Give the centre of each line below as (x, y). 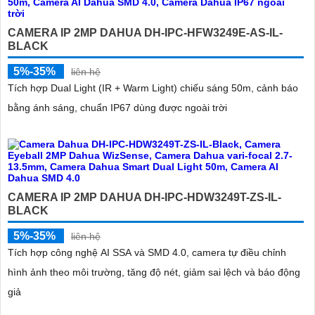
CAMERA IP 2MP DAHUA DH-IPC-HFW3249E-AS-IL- (145, 33)
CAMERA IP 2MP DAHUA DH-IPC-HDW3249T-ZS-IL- (144, 198)
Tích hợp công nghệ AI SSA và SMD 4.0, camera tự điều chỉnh (147, 253)
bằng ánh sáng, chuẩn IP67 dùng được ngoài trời (117, 108)
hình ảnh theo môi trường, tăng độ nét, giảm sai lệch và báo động (154, 272)
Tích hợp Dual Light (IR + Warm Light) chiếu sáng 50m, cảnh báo (153, 88)
